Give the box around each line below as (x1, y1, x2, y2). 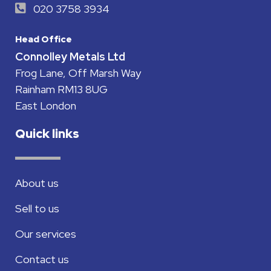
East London (15, 98, 76, 113)
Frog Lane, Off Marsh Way (15, 65, 141, 80)
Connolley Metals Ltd (15, 49, 125, 64)
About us (15, 175, 59, 190)
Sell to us (15, 201, 59, 215)
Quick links (15, 125, 79, 142)
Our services (15, 226, 76, 241)
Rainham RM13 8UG (15, 82, 108, 96)
